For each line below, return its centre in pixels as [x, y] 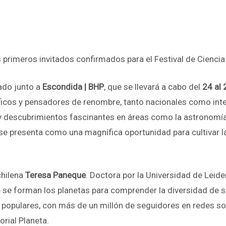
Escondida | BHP [73, 87]
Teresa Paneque [55, 175]
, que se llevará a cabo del [153, 87]
